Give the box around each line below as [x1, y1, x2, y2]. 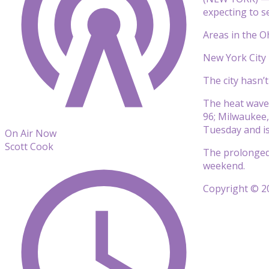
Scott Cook [5, 140, 53, 153]
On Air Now [5, 127, 56, 140]
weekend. [203, 159, 245, 172]
